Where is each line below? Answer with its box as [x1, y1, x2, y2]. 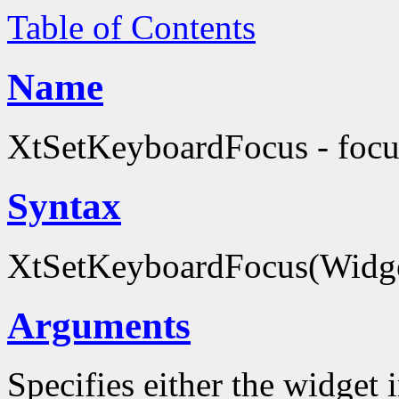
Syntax [7, 184, 121, 227]
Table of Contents [7, 8, 256, 46]
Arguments [7, 304, 191, 346]
